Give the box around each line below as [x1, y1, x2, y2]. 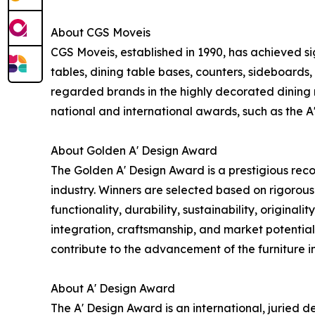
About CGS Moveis [51, 25, 150, 39]
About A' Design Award [51, 281, 175, 295]
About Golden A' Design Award [51, 143, 217, 157]
